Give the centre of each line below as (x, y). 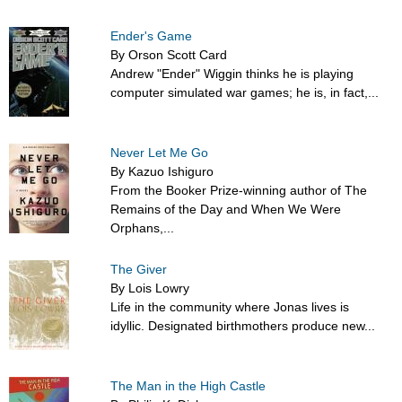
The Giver (139, 270)
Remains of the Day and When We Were (226, 210)
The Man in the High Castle (188, 386)
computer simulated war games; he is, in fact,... (245, 93)
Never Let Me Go (160, 153)
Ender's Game (152, 36)
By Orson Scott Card (169, 55)
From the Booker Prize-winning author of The (239, 191)
